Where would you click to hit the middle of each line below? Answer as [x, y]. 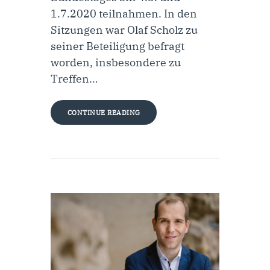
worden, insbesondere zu [116, 62]
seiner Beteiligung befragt [118, 46]
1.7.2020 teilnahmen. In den [124, 13]
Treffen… [74, 78]
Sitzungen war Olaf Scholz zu [124, 30]
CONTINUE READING [104, 112]
